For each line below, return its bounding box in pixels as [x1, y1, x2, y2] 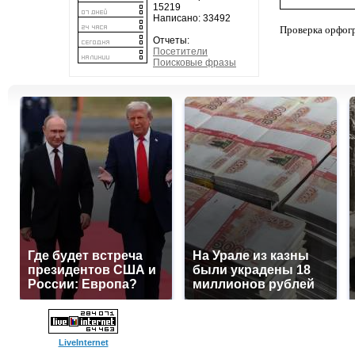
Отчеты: [153, 35, 189, 46]
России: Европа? [28, 277, 137, 291]
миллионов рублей [193, 277, 315, 291]
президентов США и [28, 263, 156, 277]
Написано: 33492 [153, 13, 231, 24]
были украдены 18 [193, 263, 311, 277]
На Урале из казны [193, 249, 309, 262]
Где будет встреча [28, 249, 143, 262]
